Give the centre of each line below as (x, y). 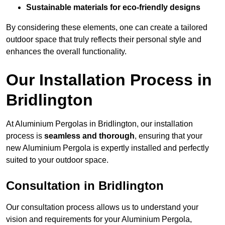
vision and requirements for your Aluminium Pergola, (99, 219)
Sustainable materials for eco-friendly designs (113, 8)
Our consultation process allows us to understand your (102, 207)
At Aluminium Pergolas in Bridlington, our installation (99, 124)
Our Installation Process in (109, 80)
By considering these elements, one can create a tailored (107, 28)
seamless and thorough (89, 136)
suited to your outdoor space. (57, 160)
